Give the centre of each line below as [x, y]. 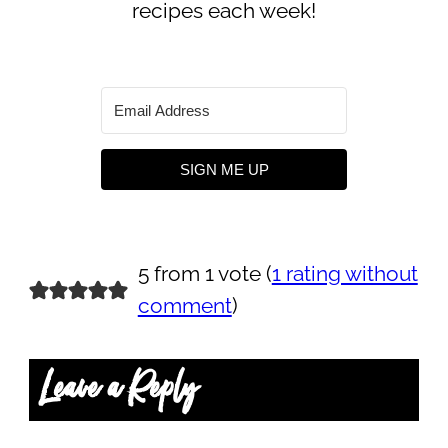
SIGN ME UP [224, 170]
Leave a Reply [120, 390]
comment [184, 306]
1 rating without [344, 274]
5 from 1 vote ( [204, 274]
